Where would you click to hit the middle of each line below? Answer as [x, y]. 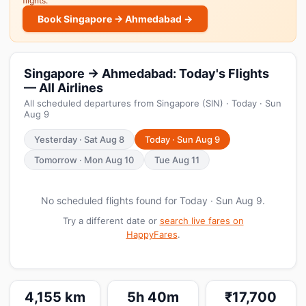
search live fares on [201, 221]
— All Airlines [64, 88]
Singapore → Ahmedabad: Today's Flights [147, 73]
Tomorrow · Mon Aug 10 [84, 160]
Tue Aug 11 [177, 160]
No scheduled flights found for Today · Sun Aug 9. [153, 200]
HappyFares [152, 234]
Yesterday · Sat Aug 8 [79, 139]
